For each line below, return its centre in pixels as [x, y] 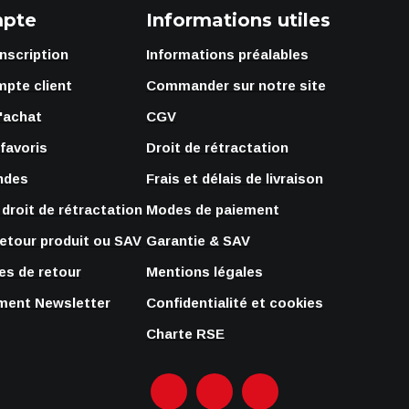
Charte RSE [185, 334]
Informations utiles [238, 20]
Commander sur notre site [236, 85]
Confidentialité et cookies [235, 303]
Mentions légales [204, 272]
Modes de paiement [213, 210]
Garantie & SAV [198, 241]
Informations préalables [227, 54]
